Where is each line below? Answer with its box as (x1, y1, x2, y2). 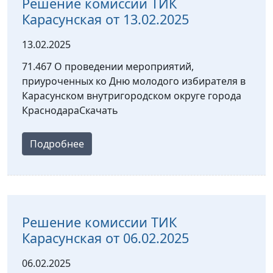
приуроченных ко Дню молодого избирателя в (22, 74, 246, 88)
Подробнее (30, 136, 84, 151)
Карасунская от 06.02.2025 (22, 229, 189, 247)
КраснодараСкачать (22, 103, 118, 117)
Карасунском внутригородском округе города (22, 88, 241, 102)
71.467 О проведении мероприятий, (22, 59, 194, 73)
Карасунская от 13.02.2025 (22, 10, 189, 28)
